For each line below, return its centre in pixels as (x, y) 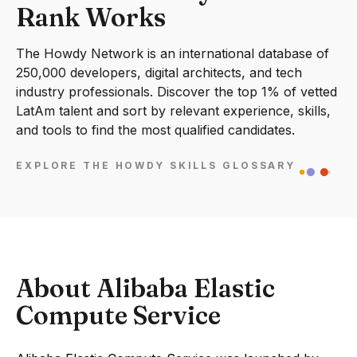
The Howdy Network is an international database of (173, 53)
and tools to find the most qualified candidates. (155, 130)
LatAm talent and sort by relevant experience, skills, (173, 111)
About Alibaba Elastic (145, 288)
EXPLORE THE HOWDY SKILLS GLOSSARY (156, 166)
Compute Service (118, 315)
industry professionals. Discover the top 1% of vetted (177, 92)
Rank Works (91, 17)
